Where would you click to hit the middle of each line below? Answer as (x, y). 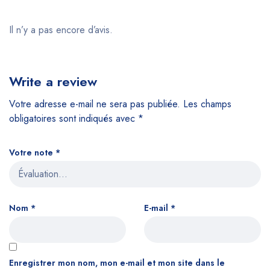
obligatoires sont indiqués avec (74, 119)
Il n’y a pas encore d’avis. (61, 30)
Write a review (53, 82)
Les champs (207, 104)
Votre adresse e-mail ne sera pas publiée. (95, 104)
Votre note (32, 153)
